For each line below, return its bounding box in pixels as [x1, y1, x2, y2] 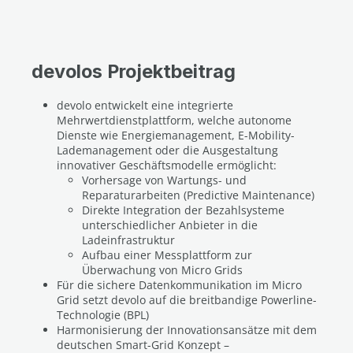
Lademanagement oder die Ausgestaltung [57, 143, 278, 158]
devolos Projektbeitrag [32, 60, 236, 83]
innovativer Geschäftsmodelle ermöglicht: [57, 158, 277, 173]
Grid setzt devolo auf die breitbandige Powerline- [57, 292, 317, 307]
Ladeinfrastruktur [82, 232, 175, 247]
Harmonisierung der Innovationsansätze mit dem [57, 322, 317, 337]
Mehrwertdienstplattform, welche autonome [57, 113, 292, 128]
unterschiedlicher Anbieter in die [82, 217, 258, 232]
